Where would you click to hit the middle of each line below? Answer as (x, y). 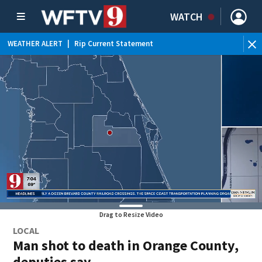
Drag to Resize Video (131, 214)
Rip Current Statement (114, 44)
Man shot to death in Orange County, (126, 245)
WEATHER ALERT (35, 44)
